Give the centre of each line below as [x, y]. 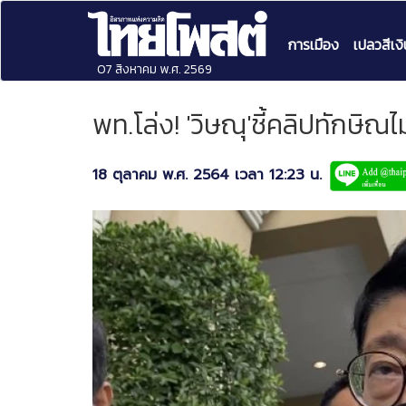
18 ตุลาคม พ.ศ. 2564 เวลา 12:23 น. [207, 174]
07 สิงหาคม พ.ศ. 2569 [155, 69]
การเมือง [313, 44]
